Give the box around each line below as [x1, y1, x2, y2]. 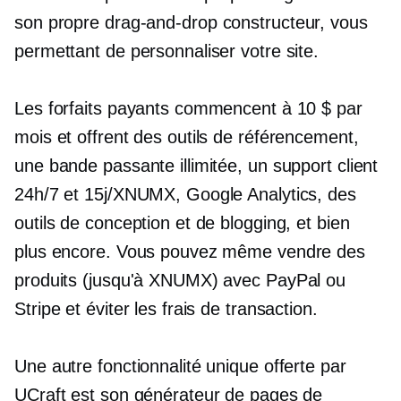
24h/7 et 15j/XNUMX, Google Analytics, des [14, 184, 356, 204]
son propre [14, 13, 105, 32]
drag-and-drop [104, 13, 218, 32]
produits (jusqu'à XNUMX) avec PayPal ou [14, 270, 346, 290]
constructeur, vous [217, 13, 368, 32]
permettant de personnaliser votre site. [14, 41, 320, 61]
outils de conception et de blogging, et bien [14, 213, 350, 233]
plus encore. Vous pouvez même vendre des [14, 242, 365, 261]
